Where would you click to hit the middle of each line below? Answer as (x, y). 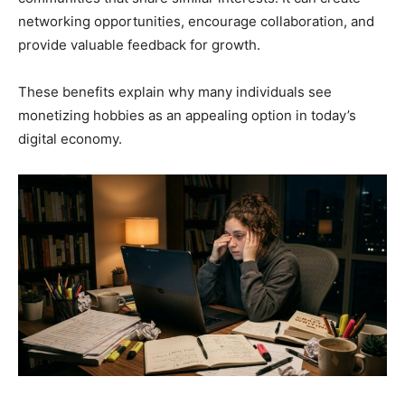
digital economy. (70, 139)
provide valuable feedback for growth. (139, 45)
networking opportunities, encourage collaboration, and (196, 22)
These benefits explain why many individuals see (175, 92)
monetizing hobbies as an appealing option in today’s (187, 116)
